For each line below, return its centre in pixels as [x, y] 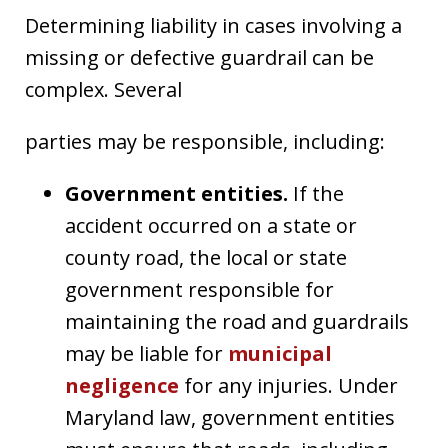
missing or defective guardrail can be [199, 57]
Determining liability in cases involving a [213, 25]
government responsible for [199, 289]
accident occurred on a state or [211, 225]
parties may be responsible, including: [205, 141]
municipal [280, 353]
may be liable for [146, 353]
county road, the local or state [206, 257]
